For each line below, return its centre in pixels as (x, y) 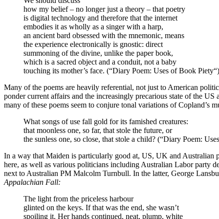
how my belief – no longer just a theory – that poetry (104, 9)
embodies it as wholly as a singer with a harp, (93, 26)
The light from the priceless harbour (78, 198)
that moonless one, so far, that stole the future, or (98, 130)
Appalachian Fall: (32, 182)
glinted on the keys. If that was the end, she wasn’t (101, 207)
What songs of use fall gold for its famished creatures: (106, 121)
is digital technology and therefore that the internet (100, 18)
